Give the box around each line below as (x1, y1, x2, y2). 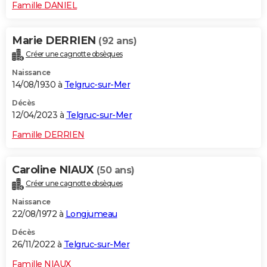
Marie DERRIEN (12, 34, 98, 48)
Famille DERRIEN (12, 129, 85, 141)
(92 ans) (98, 35, 136, 47)
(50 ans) (96, 164, 135, 176)
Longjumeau (65, 208, 117, 219)
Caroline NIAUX (12, 163, 97, 177)
